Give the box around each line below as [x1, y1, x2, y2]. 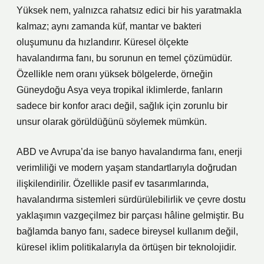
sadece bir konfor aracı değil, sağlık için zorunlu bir [16, 101, 227, 111]
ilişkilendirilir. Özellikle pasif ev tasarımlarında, [16, 179, 209, 189]
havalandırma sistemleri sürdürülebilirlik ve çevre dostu [16, 194, 246, 204]
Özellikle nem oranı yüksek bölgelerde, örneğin [16, 69, 213, 79]
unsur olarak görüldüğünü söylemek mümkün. [16, 117, 207, 127]
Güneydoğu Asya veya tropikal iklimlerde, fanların [16, 85, 223, 95]
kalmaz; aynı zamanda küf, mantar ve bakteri [16, 21, 202, 31]
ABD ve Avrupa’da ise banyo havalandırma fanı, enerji [16, 147, 242, 157]
